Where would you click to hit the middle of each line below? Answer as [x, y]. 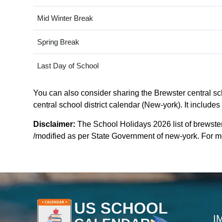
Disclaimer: [54, 124]
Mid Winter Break [65, 18]
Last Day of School [68, 66]
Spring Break [58, 42]
